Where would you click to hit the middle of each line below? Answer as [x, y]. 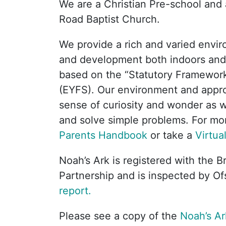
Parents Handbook [105, 135]
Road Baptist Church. [109, 19]
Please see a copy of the [120, 216]
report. [75, 191]
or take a [173, 135]
